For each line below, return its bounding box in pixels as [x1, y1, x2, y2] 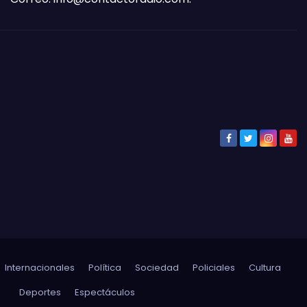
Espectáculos [74, 286, 135, 299]
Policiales [193, 261, 235, 275]
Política [88, 261, 121, 275]
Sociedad [135, 261, 179, 275]
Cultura [249, 261, 281, 275]
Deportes [19, 286, 61, 299]
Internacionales [5, 261, 75, 275]
